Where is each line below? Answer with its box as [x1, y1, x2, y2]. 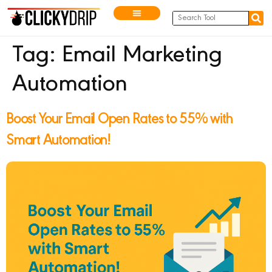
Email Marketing [61, 44, 223, 69]
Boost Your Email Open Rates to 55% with [6, 112, 233, 128]
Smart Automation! [6, 134, 110, 149]
